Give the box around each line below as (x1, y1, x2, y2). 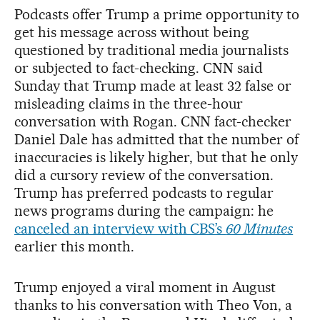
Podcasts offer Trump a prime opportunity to (14, 6, 300, 23)
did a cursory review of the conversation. (14, 166, 274, 184)
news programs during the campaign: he (14, 202, 274, 219)
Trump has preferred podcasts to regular (14, 184, 274, 201)
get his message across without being (14, 24, 250, 41)
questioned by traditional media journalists (14, 41, 289, 59)
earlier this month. (14, 238, 134, 255)
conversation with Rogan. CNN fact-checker (14, 113, 292, 130)
